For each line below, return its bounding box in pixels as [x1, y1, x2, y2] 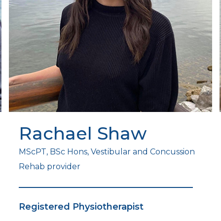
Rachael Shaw [19, 122, 147, 145]
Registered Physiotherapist [19, 201, 144, 213]
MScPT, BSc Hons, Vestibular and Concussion [19, 147, 195, 157]
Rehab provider [19, 162, 81, 172]
